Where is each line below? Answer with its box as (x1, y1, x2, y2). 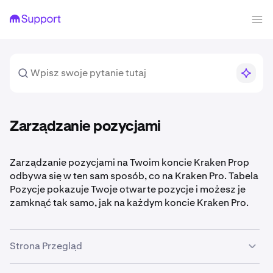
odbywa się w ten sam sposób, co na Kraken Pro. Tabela (10, 169, 258, 182)
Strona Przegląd (10, 239, 82, 252)
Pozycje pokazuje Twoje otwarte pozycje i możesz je (10, 183, 246, 196)
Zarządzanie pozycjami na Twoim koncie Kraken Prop (10, 156, 249, 169)
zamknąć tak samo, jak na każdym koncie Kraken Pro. (10, 196, 249, 209)
